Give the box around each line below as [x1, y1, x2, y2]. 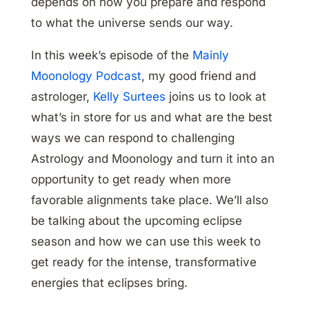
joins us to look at [165, 90, 266, 104]
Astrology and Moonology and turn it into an [30, 152, 275, 166]
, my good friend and [141, 69, 256, 83]
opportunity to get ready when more [30, 172, 231, 187]
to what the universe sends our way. [30, 16, 233, 30]
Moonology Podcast [30, 69, 141, 83]
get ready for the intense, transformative [30, 255, 257, 270]
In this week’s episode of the [30, 48, 192, 63]
